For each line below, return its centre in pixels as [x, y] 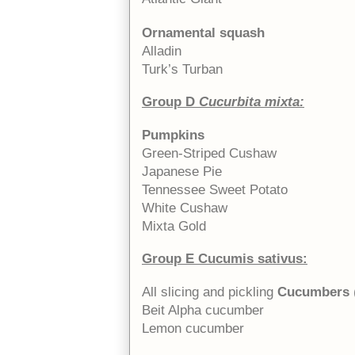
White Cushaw [185, 208]
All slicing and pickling [210, 292]
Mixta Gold [174, 226]
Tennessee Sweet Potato [215, 189]
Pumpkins [173, 135]
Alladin [162, 51]
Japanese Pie [182, 171]
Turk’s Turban [182, 69]
